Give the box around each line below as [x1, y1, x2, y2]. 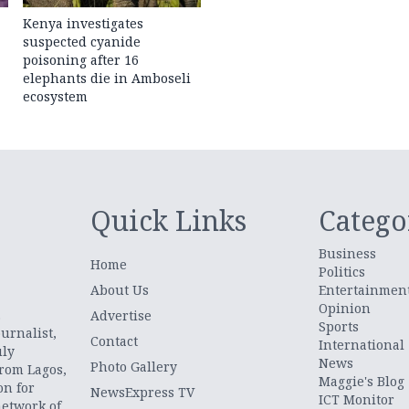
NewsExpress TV [90, 383, 195, 402]
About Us [90, 281, 150, 299]
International [318, 336, 404, 354]
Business [318, 245, 376, 263]
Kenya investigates [23, 15, 144, 33]
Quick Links [90, 202, 247, 240]
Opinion [318, 299, 371, 318]
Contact [90, 332, 139, 351]
